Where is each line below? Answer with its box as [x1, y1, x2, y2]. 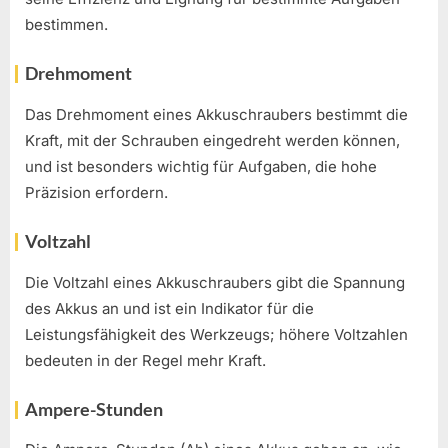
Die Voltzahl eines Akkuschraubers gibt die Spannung [25, 272, 405, 292]
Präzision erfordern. [25, 182, 168, 202]
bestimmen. [25, 14, 108, 34]
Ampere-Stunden [25, 398, 163, 420]
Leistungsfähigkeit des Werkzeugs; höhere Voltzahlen [25, 324, 408, 344]
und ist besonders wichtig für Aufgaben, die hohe [25, 156, 377, 176]
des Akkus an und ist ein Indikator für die [25, 298, 314, 318]
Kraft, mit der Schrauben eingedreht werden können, [25, 130, 400, 150]
